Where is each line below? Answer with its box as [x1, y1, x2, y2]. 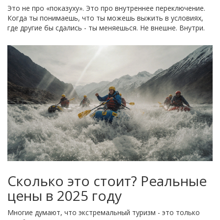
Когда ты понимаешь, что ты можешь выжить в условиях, [7, 13, 203, 23]
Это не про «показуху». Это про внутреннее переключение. [7, 3, 205, 13]
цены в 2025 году [7, 186, 122, 205]
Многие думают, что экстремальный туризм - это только [7, 207, 200, 217]
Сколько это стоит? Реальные [7, 171, 207, 190]
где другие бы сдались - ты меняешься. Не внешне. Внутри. [7, 23, 205, 33]
